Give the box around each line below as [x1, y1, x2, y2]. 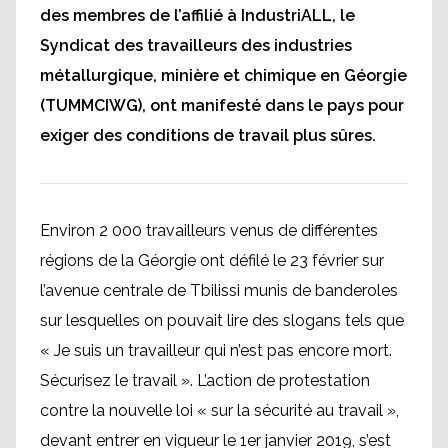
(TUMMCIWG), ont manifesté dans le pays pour [40, 96, 404, 115]
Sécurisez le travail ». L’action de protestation [40, 371, 370, 390]
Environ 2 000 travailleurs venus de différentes [40, 221, 378, 240]
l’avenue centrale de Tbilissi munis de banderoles [40, 281, 398, 300]
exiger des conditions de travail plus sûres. [40, 126, 376, 145]
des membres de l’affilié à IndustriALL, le [40, 6, 355, 25]
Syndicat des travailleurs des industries [40, 36, 352, 55]
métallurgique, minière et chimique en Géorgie [40, 66, 407, 85]
